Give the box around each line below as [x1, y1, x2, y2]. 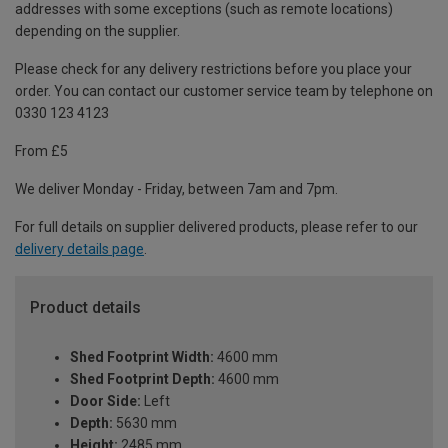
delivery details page [15, 240, 144, 257]
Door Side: [70, 393, 141, 410]
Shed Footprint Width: [70, 349, 214, 366]
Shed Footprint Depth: [70, 371, 215, 388]
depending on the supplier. [15, 22, 180, 39]
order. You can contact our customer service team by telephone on [15, 82, 433, 99]
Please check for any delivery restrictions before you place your [15, 60, 412, 77]
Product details [30, 297, 141, 317]
